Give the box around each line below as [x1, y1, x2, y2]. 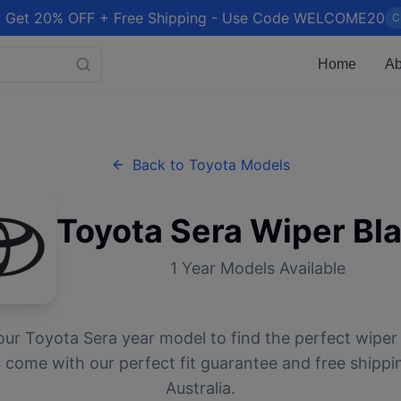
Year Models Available [177, 259, 346, 277]
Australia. [166, 379, 235, 397]
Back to [132, 156, 189, 174]
